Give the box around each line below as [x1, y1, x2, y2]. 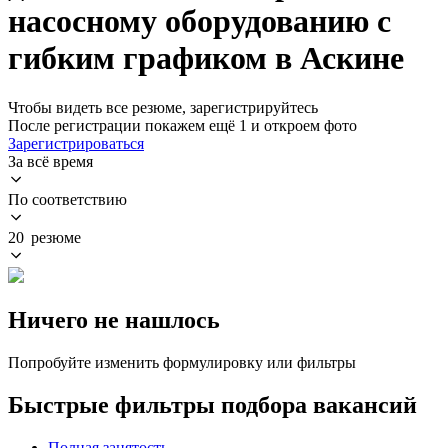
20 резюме [8, 228, 81, 246]
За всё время [8, 152, 93, 170]
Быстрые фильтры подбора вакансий [8, 391, 417, 418]
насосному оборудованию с [8, 3, 391, 40]
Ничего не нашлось [8, 306, 220, 333]
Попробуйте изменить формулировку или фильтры [8, 353, 356, 371]
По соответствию [8, 190, 127, 208]
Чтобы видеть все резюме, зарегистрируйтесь [8, 98, 318, 116]
